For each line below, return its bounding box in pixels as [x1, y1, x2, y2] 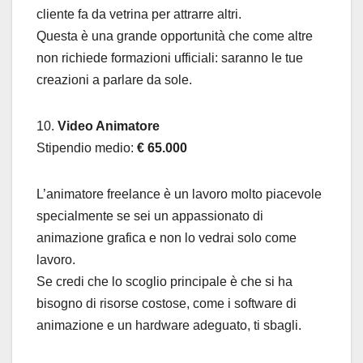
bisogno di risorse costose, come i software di [36, 296, 297, 310]
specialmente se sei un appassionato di [36, 208, 263, 223]
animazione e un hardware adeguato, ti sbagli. [36, 318, 301, 332]
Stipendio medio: [36, 140, 137, 155]
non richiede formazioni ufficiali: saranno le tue [36, 50, 303, 65]
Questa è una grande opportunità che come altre [36, 28, 313, 43]
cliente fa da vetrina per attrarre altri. [36, 6, 241, 21]
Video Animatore [58, 118, 160, 133]
